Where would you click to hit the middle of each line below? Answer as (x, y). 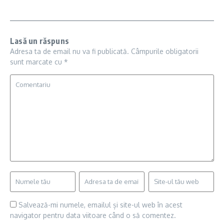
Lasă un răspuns (39, 41)
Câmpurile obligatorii (165, 51)
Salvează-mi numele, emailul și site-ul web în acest (100, 205)
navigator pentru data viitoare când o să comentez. (93, 215)
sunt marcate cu (37, 62)
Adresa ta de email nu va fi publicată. (69, 51)
